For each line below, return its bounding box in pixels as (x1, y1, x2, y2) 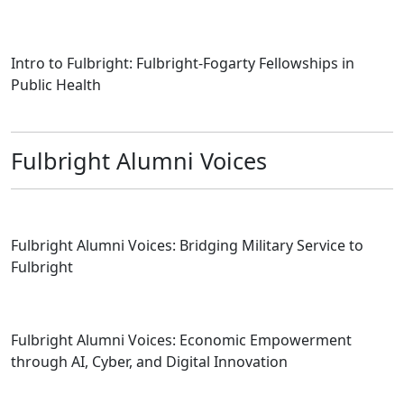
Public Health (11, 74, 101, 95)
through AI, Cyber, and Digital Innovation (11, 352, 288, 372)
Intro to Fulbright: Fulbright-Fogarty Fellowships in (11, 52, 354, 73)
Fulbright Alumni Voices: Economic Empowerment (11, 330, 352, 351)
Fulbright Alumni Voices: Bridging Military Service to (11, 234, 363, 255)
